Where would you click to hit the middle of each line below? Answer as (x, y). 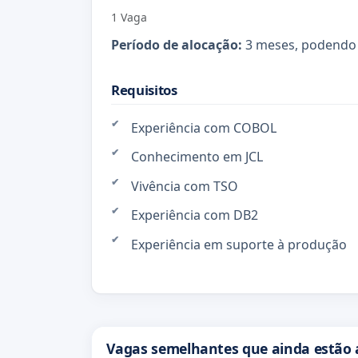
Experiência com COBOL (203, 128)
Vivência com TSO (184, 186)
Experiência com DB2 (194, 215)
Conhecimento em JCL (197, 157)
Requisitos (144, 89)
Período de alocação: (177, 44)
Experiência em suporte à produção (239, 244)
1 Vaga (129, 18)
